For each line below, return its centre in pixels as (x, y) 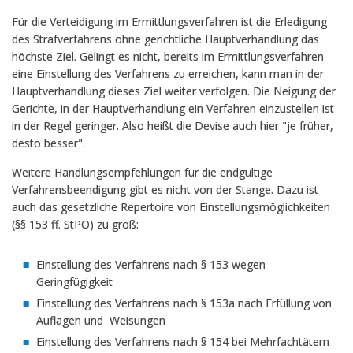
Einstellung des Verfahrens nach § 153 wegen (150, 264)
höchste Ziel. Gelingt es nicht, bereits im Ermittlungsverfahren (168, 56)
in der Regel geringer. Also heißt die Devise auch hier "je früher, (173, 126)
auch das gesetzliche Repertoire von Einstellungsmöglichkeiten (171, 207)
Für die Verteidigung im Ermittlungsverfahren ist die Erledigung (169, 22)
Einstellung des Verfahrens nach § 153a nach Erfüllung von (184, 303)
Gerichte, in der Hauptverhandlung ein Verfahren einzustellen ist (173, 108)
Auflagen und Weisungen (100, 320)
